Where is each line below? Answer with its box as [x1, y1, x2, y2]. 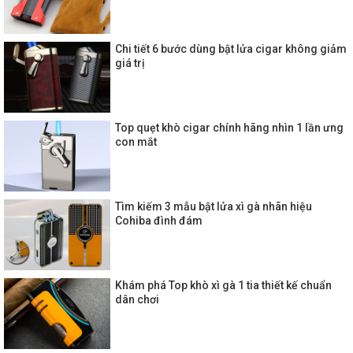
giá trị [115, 56, 145, 69]
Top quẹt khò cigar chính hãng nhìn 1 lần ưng [115, 121, 344, 134]
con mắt [115, 135, 157, 148]
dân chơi [115, 292, 159, 306]
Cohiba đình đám [115, 214, 203, 227]
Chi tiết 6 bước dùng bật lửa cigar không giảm [115, 42, 347, 55]
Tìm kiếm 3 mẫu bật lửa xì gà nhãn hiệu [115, 199, 312, 213]
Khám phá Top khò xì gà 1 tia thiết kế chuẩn [115, 278, 332, 292]
